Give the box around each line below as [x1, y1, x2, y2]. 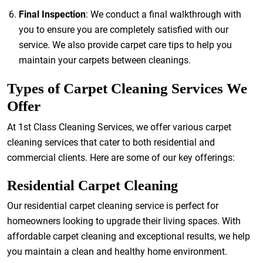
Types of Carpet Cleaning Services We [7, 80, 247, 96]
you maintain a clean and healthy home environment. [7, 246, 227, 257]
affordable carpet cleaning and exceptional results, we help [7, 231, 250, 242]
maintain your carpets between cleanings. [19, 55, 191, 66]
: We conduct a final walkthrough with [86, 9, 241, 20]
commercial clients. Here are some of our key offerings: [7, 152, 235, 163]
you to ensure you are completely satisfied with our [19, 24, 228, 35]
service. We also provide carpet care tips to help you [19, 39, 232, 50]
